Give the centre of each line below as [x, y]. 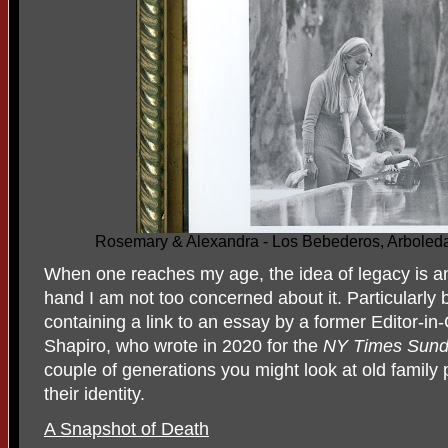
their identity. [94, 394]
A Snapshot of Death [126, 429]
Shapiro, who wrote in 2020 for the [183, 346]
